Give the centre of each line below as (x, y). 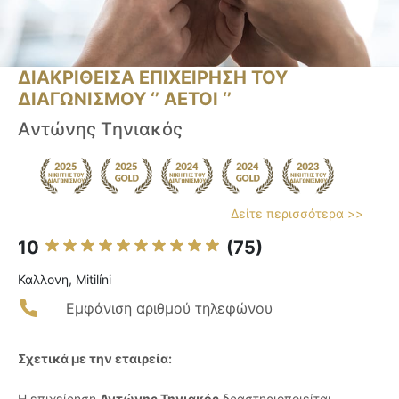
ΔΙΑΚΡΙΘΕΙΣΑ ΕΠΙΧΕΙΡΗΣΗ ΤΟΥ (153, 78)
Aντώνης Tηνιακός (100, 130)
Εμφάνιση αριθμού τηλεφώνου (169, 309)
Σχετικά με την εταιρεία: (95, 359)
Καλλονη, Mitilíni (65, 280)
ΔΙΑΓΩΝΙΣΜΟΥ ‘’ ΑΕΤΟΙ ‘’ (125, 99)
